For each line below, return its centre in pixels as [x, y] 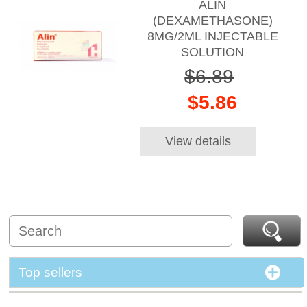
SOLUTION [213, 52]
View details [198, 140]
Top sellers [51, 272]
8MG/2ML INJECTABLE [212, 36]
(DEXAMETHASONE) [212, 20]
